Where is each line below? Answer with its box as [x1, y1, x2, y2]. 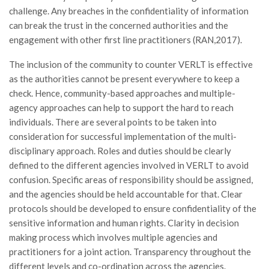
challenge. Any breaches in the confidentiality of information [9, 5, 249, 16]
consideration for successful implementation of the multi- [9, 131, 237, 142]
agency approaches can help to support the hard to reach [9, 102, 234, 113]
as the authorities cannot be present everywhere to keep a [9, 73, 240, 84]
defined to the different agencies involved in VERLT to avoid [9, 160, 249, 171]
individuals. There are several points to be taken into [9, 116, 217, 127]
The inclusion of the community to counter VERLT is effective [9, 59, 253, 70]
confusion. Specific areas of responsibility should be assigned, [9, 174, 253, 185]
